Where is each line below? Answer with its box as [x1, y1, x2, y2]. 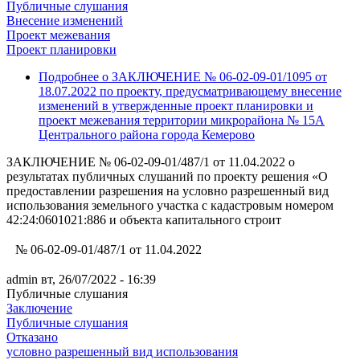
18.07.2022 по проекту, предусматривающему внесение [39, 84, 342, 99]
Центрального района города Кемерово [39, 128, 255, 142]
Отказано [6, 330, 58, 345]
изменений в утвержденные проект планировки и [39, 99, 313, 113]
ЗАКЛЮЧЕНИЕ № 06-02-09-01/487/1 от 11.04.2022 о [6, 155, 295, 170]
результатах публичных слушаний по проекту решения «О [6, 170, 328, 184]
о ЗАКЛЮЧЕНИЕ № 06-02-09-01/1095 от [99, 70, 327, 84]
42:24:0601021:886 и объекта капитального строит [6, 213, 281, 227]
